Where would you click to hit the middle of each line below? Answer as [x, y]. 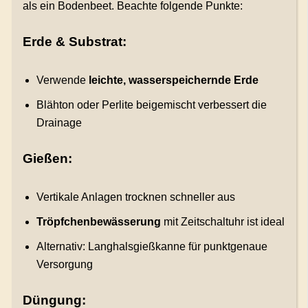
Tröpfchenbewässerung [98, 222]
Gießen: [47, 159]
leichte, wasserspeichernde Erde [173, 80]
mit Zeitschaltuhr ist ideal [222, 222]
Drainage [59, 123]
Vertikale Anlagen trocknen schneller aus [135, 197]
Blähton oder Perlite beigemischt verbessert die [151, 105]
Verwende [62, 80]
